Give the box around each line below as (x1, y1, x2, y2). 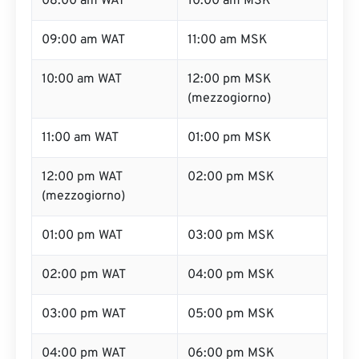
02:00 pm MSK (188, 169, 275, 185)
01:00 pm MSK (188, 130, 272, 146)
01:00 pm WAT (42, 228, 123, 244)
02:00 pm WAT (42, 267, 126, 283)
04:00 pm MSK (188, 267, 275, 283)
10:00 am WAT (42, 71, 122, 87)
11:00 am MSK (188, 32, 268, 48)
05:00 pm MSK (188, 306, 275, 322)
